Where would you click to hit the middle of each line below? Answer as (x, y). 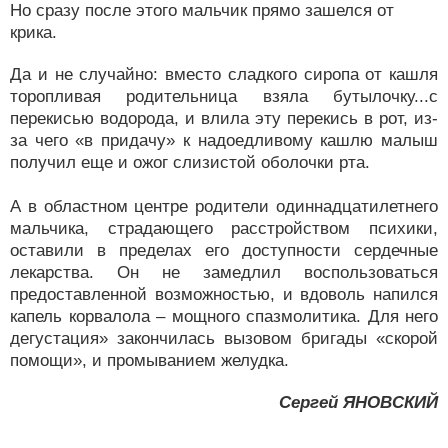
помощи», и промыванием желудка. (149, 360)
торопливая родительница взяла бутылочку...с (224, 96)
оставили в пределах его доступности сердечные (224, 250)
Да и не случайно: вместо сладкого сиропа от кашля (224, 74)
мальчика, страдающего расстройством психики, (224, 228)
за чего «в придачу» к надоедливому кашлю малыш (224, 140)
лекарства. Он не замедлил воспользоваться (224, 272)
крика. (33, 32)
